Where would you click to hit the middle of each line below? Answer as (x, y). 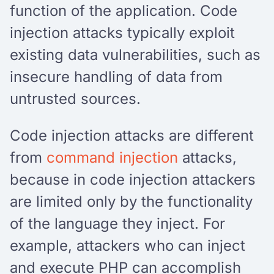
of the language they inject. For (117, 223)
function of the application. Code (124, 10)
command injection (112, 157)
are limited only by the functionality (131, 201)
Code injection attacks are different (132, 135)
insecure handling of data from (116, 76)
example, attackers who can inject (128, 245)
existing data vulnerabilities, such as (135, 54)
